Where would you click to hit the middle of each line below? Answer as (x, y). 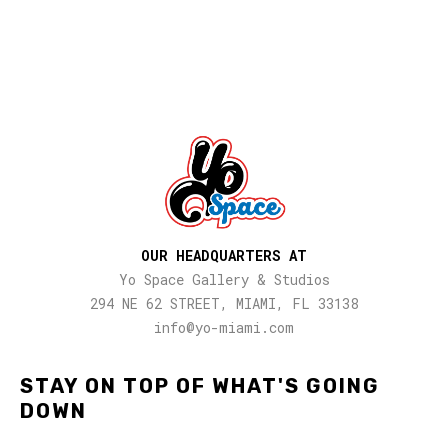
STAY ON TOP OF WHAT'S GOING (200, 386)
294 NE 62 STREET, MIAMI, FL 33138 (224, 303)
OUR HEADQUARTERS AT (224, 255)
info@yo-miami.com (224, 327)
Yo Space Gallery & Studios (224, 279)
